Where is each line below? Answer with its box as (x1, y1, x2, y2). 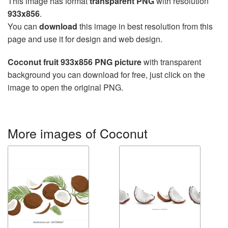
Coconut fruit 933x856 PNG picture (8, 55, 141, 68)
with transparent (141, 55, 201, 68)
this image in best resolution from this (77, 20, 213, 32)
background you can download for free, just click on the (8, 68, 205, 80)
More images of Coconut (8, 123, 148, 142)
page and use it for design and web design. (8, 33, 162, 45)
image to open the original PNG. (8, 81, 123, 93)
